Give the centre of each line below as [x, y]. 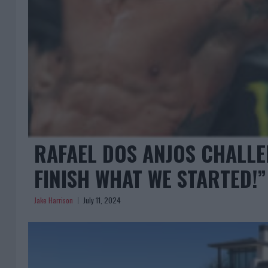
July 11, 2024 [102, 200]
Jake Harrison [54, 200]
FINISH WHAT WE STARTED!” [150, 178]
